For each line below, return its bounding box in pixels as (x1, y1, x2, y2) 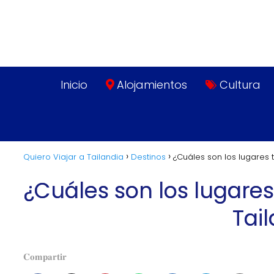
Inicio (60, 77, 87, 93)
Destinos (131, 151, 166, 163)
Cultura (219, 77, 261, 93)
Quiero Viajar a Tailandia (23, 151, 124, 163)
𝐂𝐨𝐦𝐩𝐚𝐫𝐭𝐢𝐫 (23, 250, 67, 264)
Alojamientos (117, 77, 188, 93)
